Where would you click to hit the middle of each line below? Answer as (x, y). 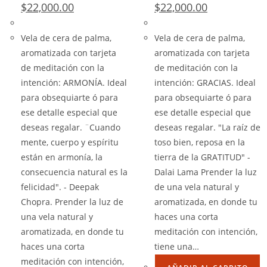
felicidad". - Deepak (60, 187)
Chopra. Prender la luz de (72, 202)
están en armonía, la (62, 157)
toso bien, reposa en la (200, 142)
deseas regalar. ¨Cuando (71, 127)
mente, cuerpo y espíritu (70, 142)
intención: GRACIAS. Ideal (205, 83)
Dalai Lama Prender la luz (206, 172)
